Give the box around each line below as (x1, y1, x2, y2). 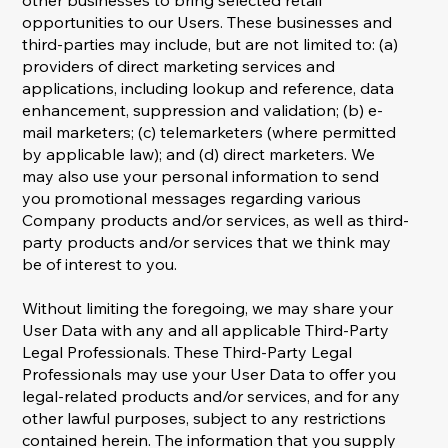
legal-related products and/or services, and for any (22, 386, 401, 407)
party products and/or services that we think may (22, 232, 392, 253)
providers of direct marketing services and (22, 56, 336, 77)
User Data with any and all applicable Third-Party (22, 320, 390, 341)
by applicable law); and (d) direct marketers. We (22, 144, 376, 165)
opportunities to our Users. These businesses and (22, 12, 393, 33)
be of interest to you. (22, 254, 178, 275)
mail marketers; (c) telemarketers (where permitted (22, 122, 397, 143)
